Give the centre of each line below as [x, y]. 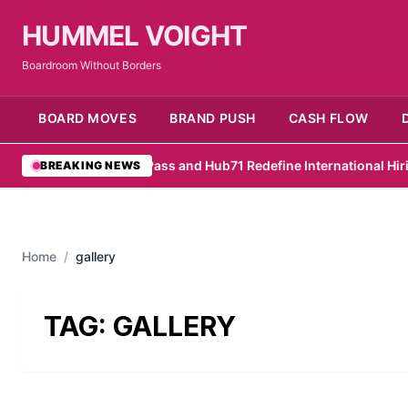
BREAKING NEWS [91, 165]
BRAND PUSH [213, 118]
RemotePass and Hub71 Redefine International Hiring [230, 165]
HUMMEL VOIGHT [135, 36]
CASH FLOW [328, 118]
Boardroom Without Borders [92, 65]
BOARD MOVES [88, 118]
